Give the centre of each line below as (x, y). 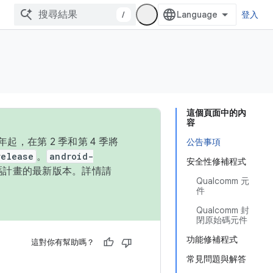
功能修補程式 (212, 239)
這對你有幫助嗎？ (63, 242)
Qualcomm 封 (223, 210)
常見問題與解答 (216, 259)
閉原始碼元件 (222, 220)
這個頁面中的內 (216, 113)
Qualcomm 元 (223, 181)
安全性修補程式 (216, 161)
